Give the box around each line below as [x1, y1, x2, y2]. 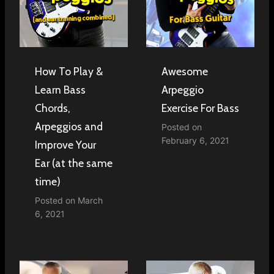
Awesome [161, 64, 208, 78]
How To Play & [35, 64, 103, 78]
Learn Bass [35, 83, 86, 96]
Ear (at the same [35, 156, 113, 169]
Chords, [35, 101, 70, 114]
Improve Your [35, 138, 96, 151]
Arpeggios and [35, 119, 103, 133]
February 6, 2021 [161, 135, 229, 146]
